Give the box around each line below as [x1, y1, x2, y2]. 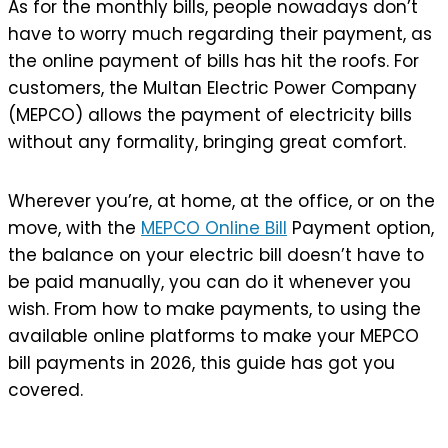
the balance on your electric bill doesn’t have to [8, 242, 424, 267]
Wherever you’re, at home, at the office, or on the [8, 188, 435, 213]
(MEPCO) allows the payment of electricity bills [8, 102, 412, 127]
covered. [8, 377, 83, 402]
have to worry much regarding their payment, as [8, 21, 432, 46]
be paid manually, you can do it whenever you [8, 269, 411, 294]
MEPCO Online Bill [141, 215, 287, 240]
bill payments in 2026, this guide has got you [8, 350, 395, 375]
